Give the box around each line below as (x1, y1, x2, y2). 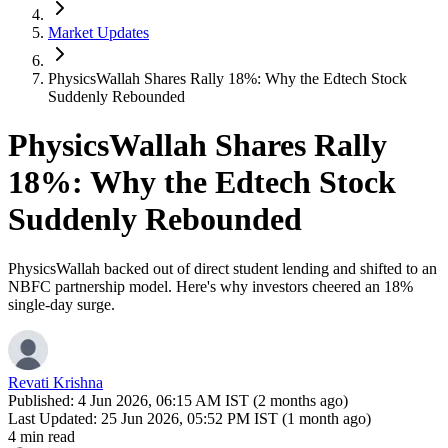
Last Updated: (8, 409, 97, 427)
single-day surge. (8, 295, 115, 313)
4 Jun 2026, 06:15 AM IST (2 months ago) (78, 391, 348, 409)
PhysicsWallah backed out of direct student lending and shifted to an (8, 259, 437, 277)
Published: (8, 391, 78, 409)
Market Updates (48, 24, 149, 41)
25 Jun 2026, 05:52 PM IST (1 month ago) (101, 409, 371, 427)
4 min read (8, 427, 75, 445)
